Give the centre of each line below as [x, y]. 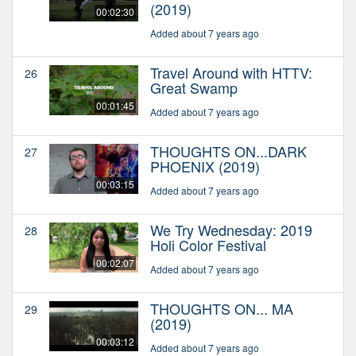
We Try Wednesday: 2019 [231, 229]
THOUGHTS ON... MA [222, 308]
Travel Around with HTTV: [231, 72]
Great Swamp [194, 87]
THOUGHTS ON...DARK [228, 151]
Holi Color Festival [208, 244]
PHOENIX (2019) [205, 166]
